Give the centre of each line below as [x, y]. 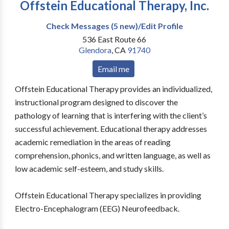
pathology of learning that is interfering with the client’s [111, 115]
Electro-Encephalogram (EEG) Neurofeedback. [97, 208]
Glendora [95, 50]
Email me [113, 69]
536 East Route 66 [114, 39]
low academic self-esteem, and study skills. [89, 168]
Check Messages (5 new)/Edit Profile [114, 26]
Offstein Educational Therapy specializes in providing [108, 195]
